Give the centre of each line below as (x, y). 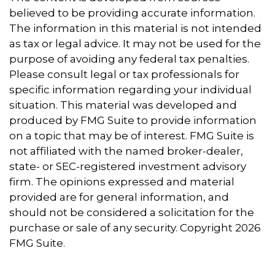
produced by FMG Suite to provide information (133, 121)
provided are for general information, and (119, 197)
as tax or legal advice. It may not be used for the (135, 44)
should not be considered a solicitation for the (132, 213)
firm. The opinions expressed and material (122, 182)
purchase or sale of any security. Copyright (122, 228)
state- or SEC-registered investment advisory (128, 167)
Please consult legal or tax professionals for (124, 75)
